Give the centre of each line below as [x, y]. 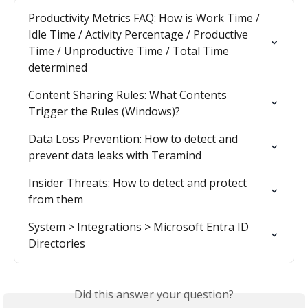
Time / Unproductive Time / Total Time [130, 51]
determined [58, 68]
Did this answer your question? [154, 295]
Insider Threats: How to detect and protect [139, 183]
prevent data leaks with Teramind [115, 156]
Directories [57, 244]
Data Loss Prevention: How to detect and [134, 139]
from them [56, 200]
